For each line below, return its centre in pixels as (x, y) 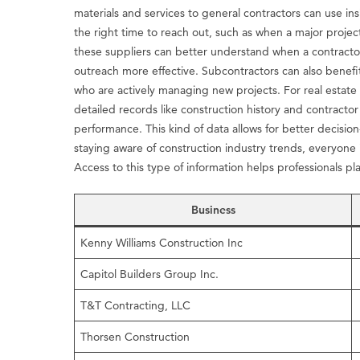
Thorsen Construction (135, 337)
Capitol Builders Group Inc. (150, 274)
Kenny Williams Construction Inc (162, 243)
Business (213, 210)
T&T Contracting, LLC (136, 305)
